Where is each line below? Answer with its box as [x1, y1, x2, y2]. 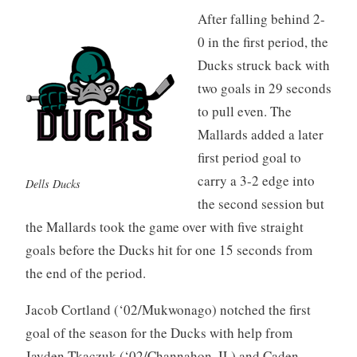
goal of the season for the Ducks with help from [25, 323, 292, 342]
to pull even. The [198, 101, 292, 120]
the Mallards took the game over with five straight [25, 217, 304, 236]
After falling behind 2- [198, 9, 326, 28]
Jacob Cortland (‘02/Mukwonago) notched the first [25, 300, 311, 319]
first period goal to [198, 147, 302, 167]
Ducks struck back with [198, 55, 331, 74]
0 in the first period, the [198, 32, 329, 51]
